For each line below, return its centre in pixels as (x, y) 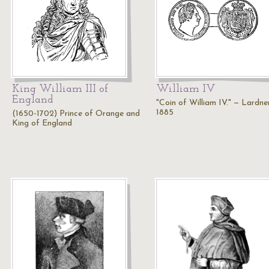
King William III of (60, 89)
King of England (42, 123)
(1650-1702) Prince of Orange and (76, 114)
